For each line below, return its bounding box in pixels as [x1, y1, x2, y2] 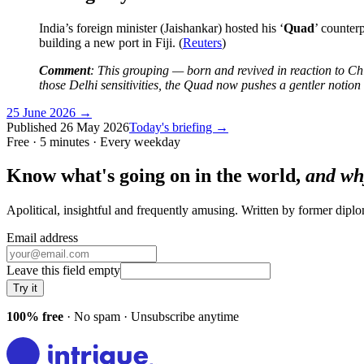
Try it [13, 282, 37, 295]
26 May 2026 [60, 119, 129, 134]
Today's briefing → [129, 119, 228, 134]
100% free [6, 310, 63, 324]
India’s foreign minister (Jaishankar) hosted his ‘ [39, 20, 284, 35]
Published [6, 119, 60, 134]
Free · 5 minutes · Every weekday [6, 134, 180, 149]
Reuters [183, 35, 222, 50]
